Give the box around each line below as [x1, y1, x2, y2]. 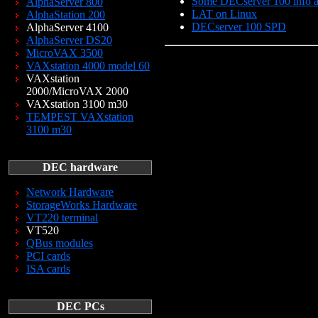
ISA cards [26, 263, 70, 275]
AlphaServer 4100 [26, 21, 109, 33]
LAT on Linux [192, 8, 257, 21]
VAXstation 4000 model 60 [26, 60, 150, 72]
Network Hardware [26, 186, 114, 198]
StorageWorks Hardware [26, 199, 137, 211]
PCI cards [26, 250, 70, 262]
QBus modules [26, 237, 93, 249]
